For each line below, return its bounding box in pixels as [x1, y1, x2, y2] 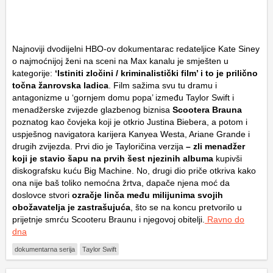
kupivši [213, 153, 242, 163]
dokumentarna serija [15, 245, 75, 253]
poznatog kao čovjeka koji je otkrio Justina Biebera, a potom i [12, 116, 247, 127]
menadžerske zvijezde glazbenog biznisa [12, 104, 172, 115]
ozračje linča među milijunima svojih [69, 190, 223, 200]
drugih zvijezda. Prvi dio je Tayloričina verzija [12, 141, 186, 151]
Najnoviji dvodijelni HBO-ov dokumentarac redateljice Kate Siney [12, 43, 260, 54]
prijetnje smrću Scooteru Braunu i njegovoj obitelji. [12, 214, 205, 224]
